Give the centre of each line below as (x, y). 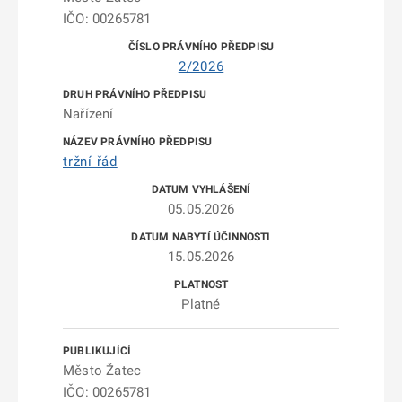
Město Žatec (102, 371)
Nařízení (88, 114)
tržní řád (90, 162)
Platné (201, 304)
